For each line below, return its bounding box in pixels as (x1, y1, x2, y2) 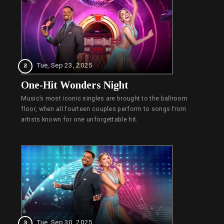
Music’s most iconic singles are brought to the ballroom (21, 95, 187, 102)
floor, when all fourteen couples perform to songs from (21, 105, 186, 113)
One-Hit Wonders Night (21, 79, 129, 91)
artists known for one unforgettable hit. (21, 116, 138, 123)
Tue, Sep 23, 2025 (36, 61, 93, 69)
